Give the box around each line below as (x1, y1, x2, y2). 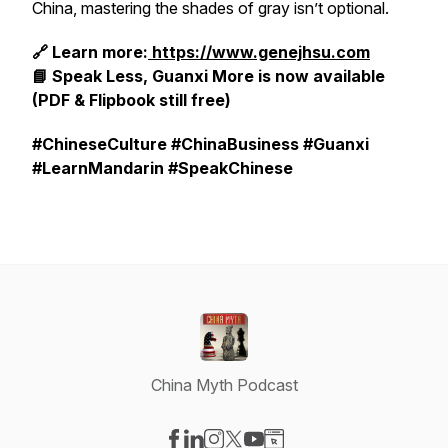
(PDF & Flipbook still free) (32, 90, 231, 110)
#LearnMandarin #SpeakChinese (32, 158, 293, 178)
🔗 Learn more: (32, 42, 148, 62)
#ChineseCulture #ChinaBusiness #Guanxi (32, 134, 369, 154)
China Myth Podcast (150, 375, 298, 395)
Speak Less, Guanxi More (52, 66, 254, 86)
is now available (254, 66, 385, 86)
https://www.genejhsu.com (148, 42, 370, 62)
